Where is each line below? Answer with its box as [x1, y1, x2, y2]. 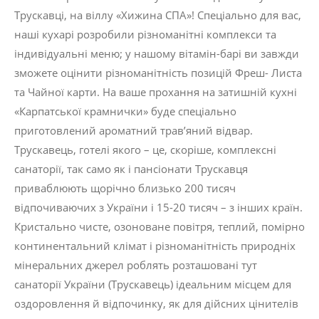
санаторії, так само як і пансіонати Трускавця [14, 162, 248, 177]
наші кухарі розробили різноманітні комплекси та [14, 27, 276, 42]
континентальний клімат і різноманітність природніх [14, 239, 296, 253]
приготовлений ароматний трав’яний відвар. [14, 123, 253, 138]
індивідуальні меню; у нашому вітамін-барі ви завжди [14, 46, 299, 61]
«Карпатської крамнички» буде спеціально [14, 104, 236, 119]
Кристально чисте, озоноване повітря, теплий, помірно [14, 219, 305, 234]
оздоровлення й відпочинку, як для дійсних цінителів [14, 296, 298, 311]
